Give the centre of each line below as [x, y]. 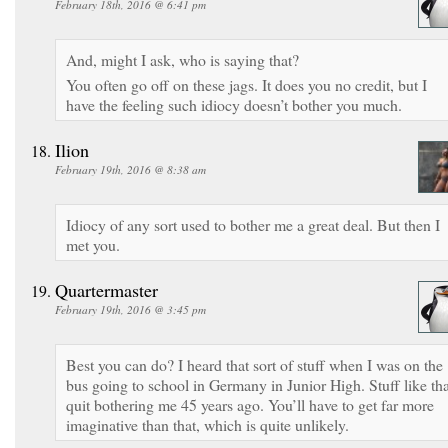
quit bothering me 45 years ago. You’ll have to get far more [250, 404]
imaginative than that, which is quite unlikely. [207, 424]
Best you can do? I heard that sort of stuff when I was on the [254, 364]
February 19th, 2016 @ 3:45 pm [130, 309]
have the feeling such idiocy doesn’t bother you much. [234, 104]
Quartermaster [106, 289]
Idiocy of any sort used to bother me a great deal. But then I [253, 224]
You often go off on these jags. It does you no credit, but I [246, 84]
